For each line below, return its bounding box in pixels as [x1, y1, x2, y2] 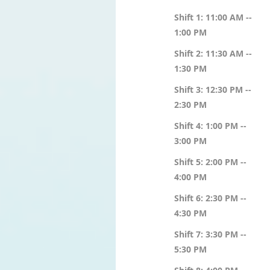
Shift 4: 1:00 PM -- [174, 120, 246, 131]
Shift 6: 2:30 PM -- [174, 192, 246, 204]
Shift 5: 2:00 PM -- [174, 156, 246, 168]
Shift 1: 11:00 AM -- [174, 11, 252, 23]
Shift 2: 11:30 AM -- [174, 48, 252, 59]
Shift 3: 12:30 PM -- [174, 84, 251, 95]
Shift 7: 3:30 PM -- [174, 228, 246, 240]
